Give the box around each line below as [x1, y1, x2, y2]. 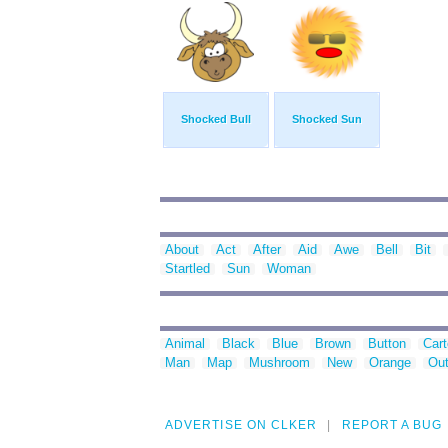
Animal [165, 336, 205, 352]
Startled [165, 261, 210, 277]
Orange [369, 355, 411, 371]
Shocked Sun [292, 113, 362, 126]
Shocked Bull [181, 113, 251, 126]
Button [368, 336, 406, 352]
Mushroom [249, 355, 310, 371]
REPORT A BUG [341, 418, 443, 433]
